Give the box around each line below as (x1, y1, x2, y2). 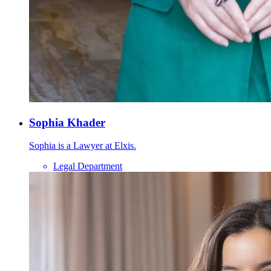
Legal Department (53, 161, 122, 172)
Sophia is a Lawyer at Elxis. (29, 140, 136, 151)
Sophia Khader (29, 116, 105, 129)
